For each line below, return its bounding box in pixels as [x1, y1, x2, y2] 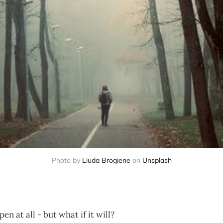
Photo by [51, 156, 82, 165]
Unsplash [142, 156, 172, 165]
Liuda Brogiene [82, 156, 130, 165]
